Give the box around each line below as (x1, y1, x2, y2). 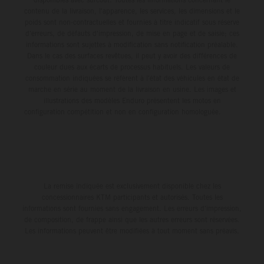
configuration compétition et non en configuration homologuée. (24, 107, 240, 116)
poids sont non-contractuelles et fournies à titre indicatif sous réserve (25, 17, 239, 27)
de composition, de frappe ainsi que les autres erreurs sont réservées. (24, 214, 240, 224)
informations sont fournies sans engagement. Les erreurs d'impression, (22, 203, 242, 213)
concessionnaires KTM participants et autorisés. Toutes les (41, 192, 223, 202)
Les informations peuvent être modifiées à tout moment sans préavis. (25, 226, 239, 235)
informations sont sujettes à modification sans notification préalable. (26, 39, 238, 49)
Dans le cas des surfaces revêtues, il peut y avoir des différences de (27, 51, 237, 60)
